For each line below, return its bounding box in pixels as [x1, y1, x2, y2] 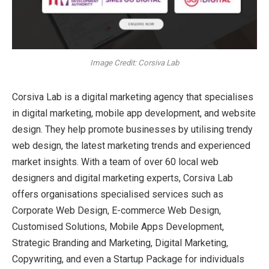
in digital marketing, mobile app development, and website [12, 107, 256, 119]
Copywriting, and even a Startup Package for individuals [12, 253, 244, 265]
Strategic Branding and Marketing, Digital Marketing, [12, 237, 228, 249]
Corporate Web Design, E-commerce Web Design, [12, 204, 221, 216]
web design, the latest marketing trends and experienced [12, 139, 250, 151]
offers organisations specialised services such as [12, 188, 223, 200]
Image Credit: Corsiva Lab [90, 58, 179, 67]
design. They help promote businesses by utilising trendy [12, 123, 253, 135]
